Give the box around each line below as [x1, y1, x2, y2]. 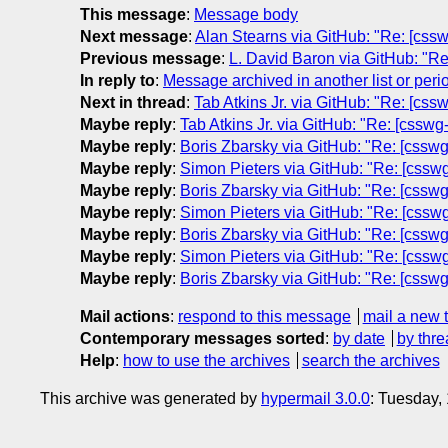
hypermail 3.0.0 [261, 389, 370, 407]
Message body [194, 5, 298, 23]
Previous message [80, 49, 221, 67]
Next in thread [80, 93, 186, 111]
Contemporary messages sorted [80, 329, 325, 347]
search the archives [301, 351, 440, 369]
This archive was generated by [40, 389, 261, 407]
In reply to [80, 71, 155, 89]
